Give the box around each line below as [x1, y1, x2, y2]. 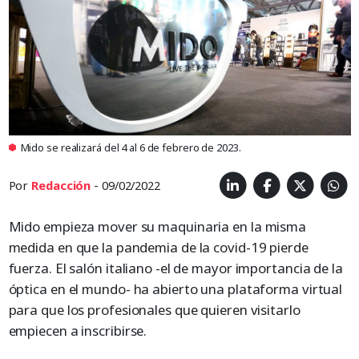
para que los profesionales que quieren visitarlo [8, 300, 301, 319]
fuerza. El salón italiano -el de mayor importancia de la [8, 258, 343, 277]
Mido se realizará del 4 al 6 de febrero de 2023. [20, 140, 241, 155]
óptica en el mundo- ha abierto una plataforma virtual [8, 279, 343, 298]
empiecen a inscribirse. [8, 321, 147, 340]
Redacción [31, 177, 91, 194]
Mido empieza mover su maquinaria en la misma [8, 216, 307, 236]
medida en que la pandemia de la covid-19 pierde [8, 237, 309, 256]
